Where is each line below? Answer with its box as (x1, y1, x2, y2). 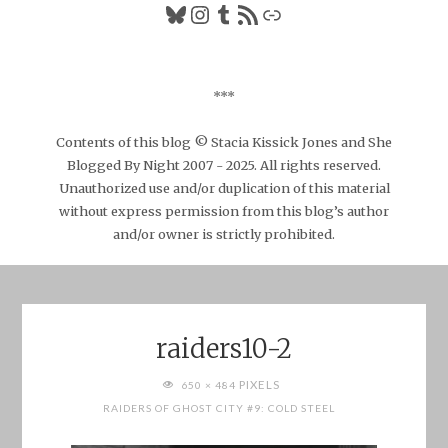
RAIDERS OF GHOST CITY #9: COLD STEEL (103, 402, 336, 415)
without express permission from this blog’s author (59, 202, 389, 219)
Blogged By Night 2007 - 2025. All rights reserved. (67, 156, 381, 173)
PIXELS (238, 378, 280, 392)
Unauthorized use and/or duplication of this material (58, 179, 390, 196)
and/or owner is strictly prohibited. (113, 225, 335, 242)
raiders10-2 (156, 332, 292, 365)
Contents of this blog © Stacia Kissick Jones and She (56, 133, 392, 150)
